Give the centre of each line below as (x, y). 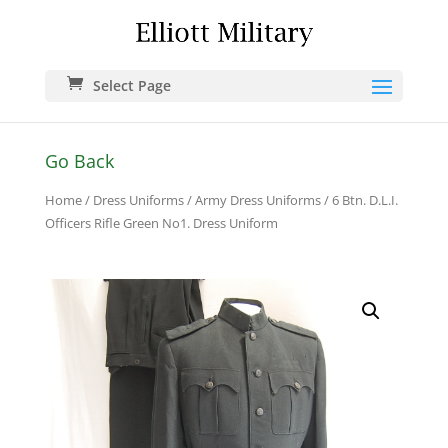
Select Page (131, 85)
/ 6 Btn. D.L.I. (359, 199)
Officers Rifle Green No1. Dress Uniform (161, 222)
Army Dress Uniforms (257, 199)
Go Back (79, 160)
